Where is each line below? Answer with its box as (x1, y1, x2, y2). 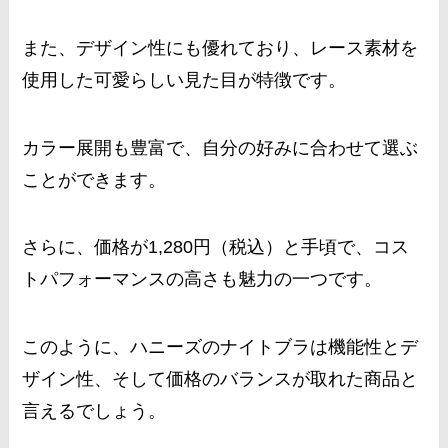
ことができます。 (22, 169, 167, 190)
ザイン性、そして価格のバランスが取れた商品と (22, 369, 419, 390)
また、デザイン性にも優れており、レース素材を (22, 37, 419, 58)
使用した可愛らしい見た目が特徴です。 (22, 69, 347, 90)
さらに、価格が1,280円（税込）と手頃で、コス (22, 237, 410, 258)
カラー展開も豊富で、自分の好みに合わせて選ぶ (22, 137, 419, 158)
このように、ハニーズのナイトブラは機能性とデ (22, 337, 419, 358)
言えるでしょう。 (22, 401, 167, 422)
